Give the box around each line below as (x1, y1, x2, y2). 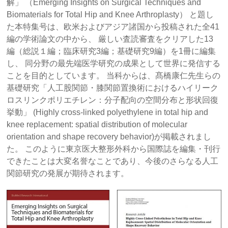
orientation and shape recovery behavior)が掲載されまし (7, 132, 212, 141)
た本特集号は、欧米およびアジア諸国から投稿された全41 (7, 22, 220, 31)
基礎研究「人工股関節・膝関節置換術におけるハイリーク (7, 83, 219, 92)
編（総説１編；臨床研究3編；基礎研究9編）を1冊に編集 (7, 47, 216, 55)
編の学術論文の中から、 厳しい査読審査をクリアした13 (7, 35, 214, 43)
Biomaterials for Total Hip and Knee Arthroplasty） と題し (7, 10, 214, 19)
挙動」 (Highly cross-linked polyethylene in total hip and (7, 108, 209, 117)
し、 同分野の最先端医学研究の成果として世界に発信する (7, 59, 221, 68)
